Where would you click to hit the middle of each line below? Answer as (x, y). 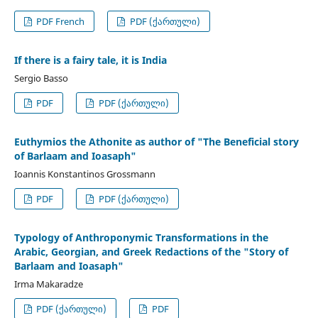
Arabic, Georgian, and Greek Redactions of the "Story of (151, 251)
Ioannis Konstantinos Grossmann (84, 174)
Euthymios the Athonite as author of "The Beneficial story (156, 141)
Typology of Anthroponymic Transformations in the (141, 237)
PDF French (60, 21)
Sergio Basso (41, 78)
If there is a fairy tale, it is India (90, 60)
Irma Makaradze (48, 284)
